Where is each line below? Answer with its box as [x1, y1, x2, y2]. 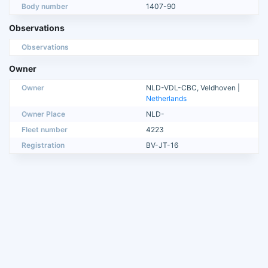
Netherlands [146, 94, 187, 103]
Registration [22, 141, 65, 150]
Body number [22, 2, 68, 11]
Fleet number [22, 125, 68, 135]
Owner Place [22, 109, 65, 119]
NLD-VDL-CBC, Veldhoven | [146, 83, 240, 93]
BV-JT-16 [146, 141, 178, 150]
